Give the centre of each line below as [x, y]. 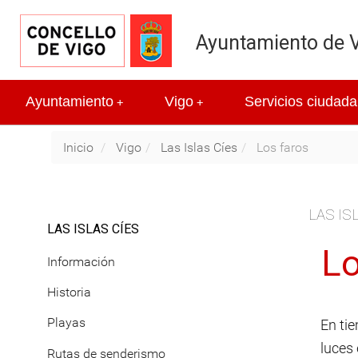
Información [81, 261]
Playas [66, 323]
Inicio [78, 147]
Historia [69, 292]
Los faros [281, 147]
